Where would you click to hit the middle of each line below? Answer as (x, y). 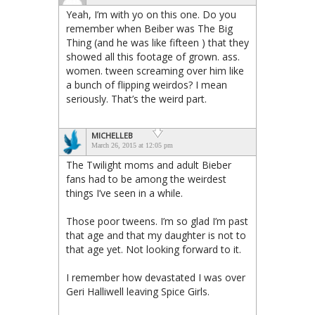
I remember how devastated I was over (156, 277)
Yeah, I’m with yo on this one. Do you (151, 14)
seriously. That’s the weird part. (136, 98)
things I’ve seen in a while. (124, 193)
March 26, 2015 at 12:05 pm (132, 145)
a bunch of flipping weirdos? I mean (147, 84)
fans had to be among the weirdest (146, 179)
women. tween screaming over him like (155, 70)
